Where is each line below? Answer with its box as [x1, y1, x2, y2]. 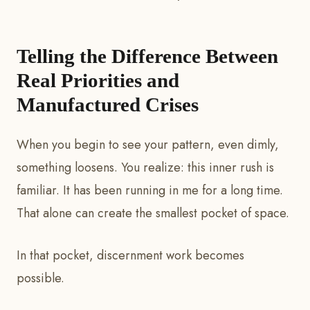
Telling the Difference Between [17, 45, 278, 68]
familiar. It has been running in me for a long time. [17, 181, 283, 200]
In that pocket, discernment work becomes [17, 246, 244, 265]
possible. [17, 269, 64, 288]
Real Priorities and [17, 69, 179, 92]
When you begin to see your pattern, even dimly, [17, 136, 279, 154]
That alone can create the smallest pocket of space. [17, 204, 289, 223]
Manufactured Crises [17, 93, 199, 116]
